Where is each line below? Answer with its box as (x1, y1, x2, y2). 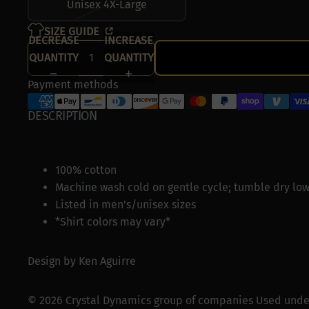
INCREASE (104, 34, 153, 48)
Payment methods (28, 77, 118, 91)
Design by (28, 254, 79, 268)
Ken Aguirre (79, 254, 136, 268)
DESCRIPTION (28, 108, 97, 123)
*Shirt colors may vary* (55, 215, 170, 228)
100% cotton (55, 163, 117, 177)
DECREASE (28, 34, 79, 48)
